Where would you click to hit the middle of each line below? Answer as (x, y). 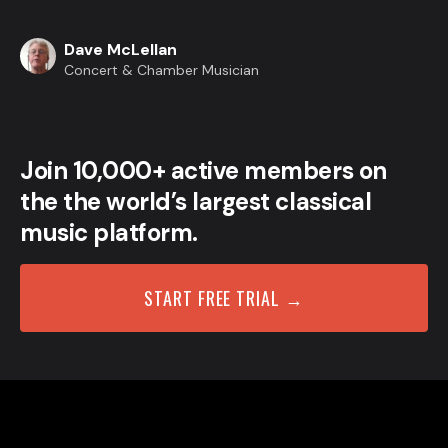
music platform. (109, 233)
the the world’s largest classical (196, 202)
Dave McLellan (120, 50)
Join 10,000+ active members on (203, 171)
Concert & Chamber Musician (161, 70)
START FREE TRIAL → (224, 298)
